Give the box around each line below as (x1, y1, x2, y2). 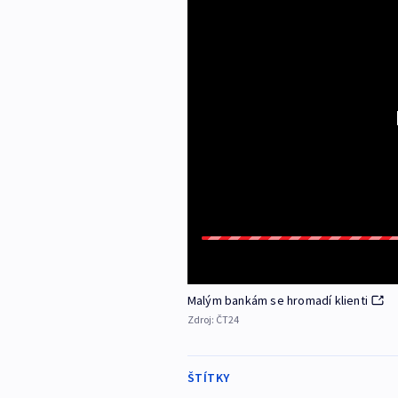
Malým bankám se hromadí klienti (187, 292, 368, 309)
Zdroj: (187, 313, 216, 327)
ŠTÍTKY (187, 370, 230, 386)
